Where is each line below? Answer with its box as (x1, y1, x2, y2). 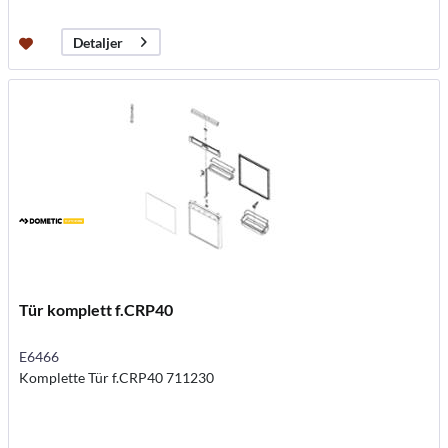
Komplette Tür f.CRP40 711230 (19, 369, 215, 387)
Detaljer (73, 33, 124, 51)
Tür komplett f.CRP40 (19, 300, 174, 320)
